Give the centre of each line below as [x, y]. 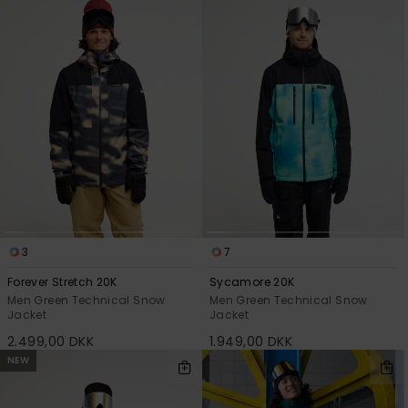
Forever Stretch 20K [62, 281]
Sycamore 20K [252, 281]
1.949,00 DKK [251, 341]
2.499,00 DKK [51, 341]
